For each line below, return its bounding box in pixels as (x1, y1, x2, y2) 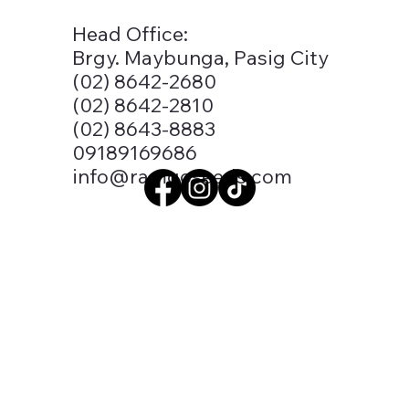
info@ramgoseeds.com (71, 163, 292, 189)
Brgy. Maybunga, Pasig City (71, 44, 329, 70)
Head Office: (71, 20, 188, 47)
